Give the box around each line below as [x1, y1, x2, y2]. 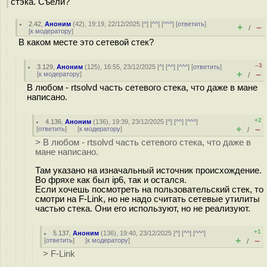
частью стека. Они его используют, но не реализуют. [35, 203, 250, 213]
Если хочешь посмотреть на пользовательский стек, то [35, 184, 263, 194]
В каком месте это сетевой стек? [18, 38, 154, 47]
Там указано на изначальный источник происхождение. [35, 165, 262, 175]
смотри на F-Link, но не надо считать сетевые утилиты [35, 194, 260, 204]
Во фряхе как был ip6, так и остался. [35, 175, 187, 185]
